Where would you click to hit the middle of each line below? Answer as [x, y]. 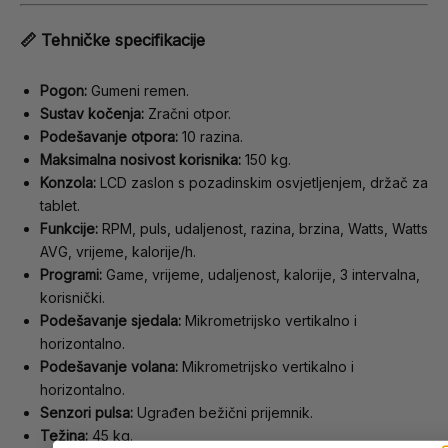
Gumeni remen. [138, 90]
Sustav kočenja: [92, 113]
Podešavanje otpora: [109, 136]
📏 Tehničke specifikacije [112, 40]
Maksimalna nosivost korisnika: [140, 159]
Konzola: [68, 182]
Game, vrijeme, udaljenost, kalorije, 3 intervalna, [261, 274]
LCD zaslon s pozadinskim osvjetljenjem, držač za [262, 182]
